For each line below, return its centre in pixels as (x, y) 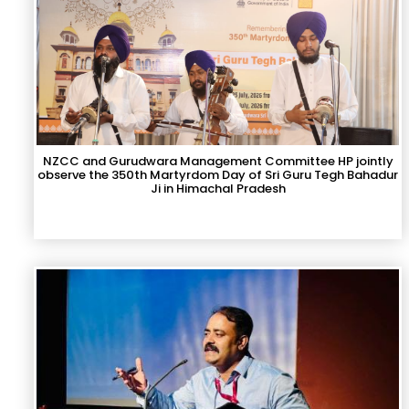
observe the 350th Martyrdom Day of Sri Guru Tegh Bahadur (218, 175)
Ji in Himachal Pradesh (218, 189)
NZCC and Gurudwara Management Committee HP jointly (218, 161)
